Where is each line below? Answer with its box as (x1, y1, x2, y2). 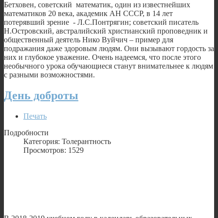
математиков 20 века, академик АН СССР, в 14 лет (4, 9, 173, 18)
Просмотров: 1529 (23, 145, 84, 154)
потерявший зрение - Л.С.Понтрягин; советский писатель (4, 18, 199, 26)
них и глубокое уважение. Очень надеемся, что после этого (4, 53, 201, 61)
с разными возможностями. (4, 70, 95, 79)
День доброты (4, 89, 78, 102)
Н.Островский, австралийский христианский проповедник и (4, 26, 208, 35)
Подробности (4, 128, 49, 137)
